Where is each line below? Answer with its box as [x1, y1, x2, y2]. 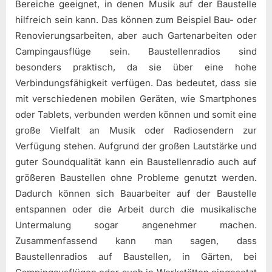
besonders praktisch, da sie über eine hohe [15, 61, 257, 73]
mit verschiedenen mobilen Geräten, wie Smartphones [15, 93, 257, 105]
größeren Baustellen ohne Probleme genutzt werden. [15, 172, 257, 184]
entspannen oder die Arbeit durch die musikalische [15, 203, 257, 216]
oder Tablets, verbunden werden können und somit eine [15, 109, 257, 121]
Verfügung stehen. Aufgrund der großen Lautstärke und [15, 140, 257, 152]
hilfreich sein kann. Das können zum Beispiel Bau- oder [15, 14, 257, 26]
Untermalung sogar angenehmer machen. [15, 219, 257, 231]
